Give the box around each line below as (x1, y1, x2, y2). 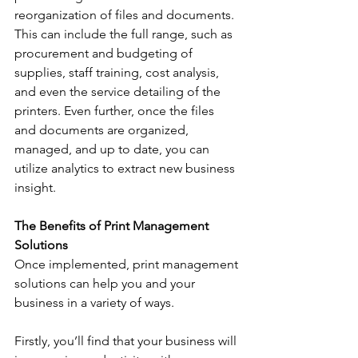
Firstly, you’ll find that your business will (14, 333, 240, 348)
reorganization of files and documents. (14, 7, 237, 22)
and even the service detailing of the (14, 84, 224, 99)
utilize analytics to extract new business (14, 161, 238, 176)
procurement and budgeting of (14, 46, 196, 61)
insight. (14, 180, 56, 195)
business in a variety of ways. (14, 295, 177, 310)
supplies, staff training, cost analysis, (14, 65, 222, 80)
